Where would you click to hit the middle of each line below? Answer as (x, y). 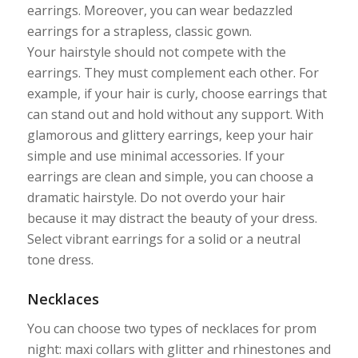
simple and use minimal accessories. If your (155, 156)
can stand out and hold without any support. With (175, 115)
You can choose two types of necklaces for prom (171, 328)
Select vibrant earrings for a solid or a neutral (163, 239)
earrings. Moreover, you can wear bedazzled (159, 11)
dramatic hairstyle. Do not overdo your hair (156, 198)
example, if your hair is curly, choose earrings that (177, 94)
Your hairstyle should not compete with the (156, 52)
